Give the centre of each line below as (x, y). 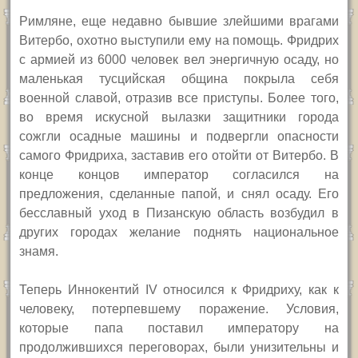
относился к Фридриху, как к (251, 290)
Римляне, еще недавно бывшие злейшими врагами (179, 22)
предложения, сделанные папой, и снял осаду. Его (179, 194)
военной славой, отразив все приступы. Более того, (179, 98)
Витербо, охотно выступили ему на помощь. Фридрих (179, 41)
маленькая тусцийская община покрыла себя (179, 79)
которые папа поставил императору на (179, 328)
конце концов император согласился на (179, 175)
